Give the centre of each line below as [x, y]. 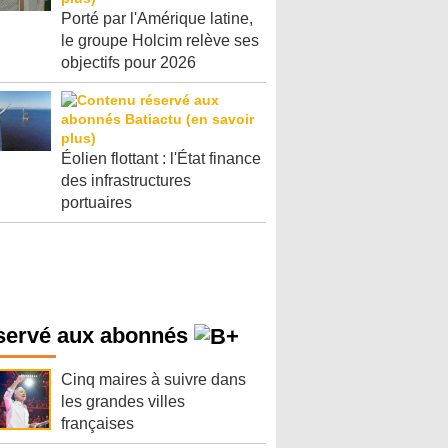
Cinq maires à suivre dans [153, 380]
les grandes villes [123, 402]
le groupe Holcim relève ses [160, 40]
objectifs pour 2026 [128, 62]
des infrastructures [126, 180]
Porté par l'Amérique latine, [157, 18]
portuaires [96, 202]
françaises [97, 424]
